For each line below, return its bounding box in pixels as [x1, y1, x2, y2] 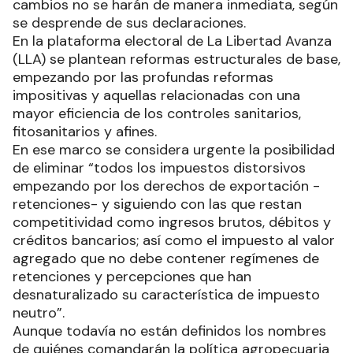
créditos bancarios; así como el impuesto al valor [13, 230, 335, 250]
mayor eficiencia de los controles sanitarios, [13, 103, 301, 123]
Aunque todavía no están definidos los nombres [13, 321, 326, 340]
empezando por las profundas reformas [13, 67, 273, 87]
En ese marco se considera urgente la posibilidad [13, 139, 335, 159]
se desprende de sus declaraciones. [13, 13, 246, 32]
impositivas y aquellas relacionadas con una [13, 85, 300, 105]
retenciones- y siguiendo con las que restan [13, 194, 302, 214]
